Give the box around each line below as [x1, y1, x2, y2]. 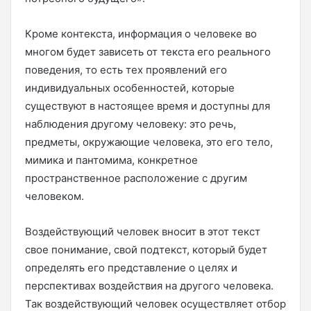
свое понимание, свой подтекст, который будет [25, 242, 267, 256]
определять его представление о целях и [25, 260, 237, 274]
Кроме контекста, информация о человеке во [25, 26, 257, 40]
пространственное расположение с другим [25, 171, 247, 185]
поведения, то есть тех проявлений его [25, 62, 227, 76]
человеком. [25, 189, 84, 203]
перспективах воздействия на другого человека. [25, 278, 274, 292]
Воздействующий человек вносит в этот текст [25, 224, 260, 238]
